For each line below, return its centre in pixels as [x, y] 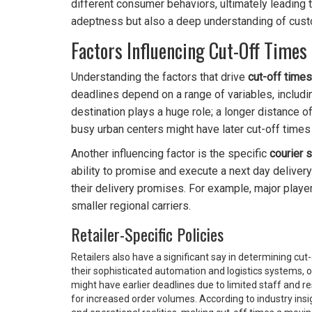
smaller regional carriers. [131, 206]
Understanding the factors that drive [159, 77]
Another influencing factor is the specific [170, 154]
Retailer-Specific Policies [147, 234]
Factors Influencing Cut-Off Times [189, 51]
